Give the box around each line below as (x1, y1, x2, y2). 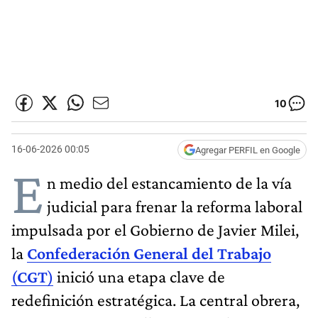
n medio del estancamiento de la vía (47, 172, 292, 192)
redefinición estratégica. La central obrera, (11, 290, 300, 309)
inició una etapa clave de (53, 266, 225, 286)
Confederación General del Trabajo (27, 243, 271, 263)
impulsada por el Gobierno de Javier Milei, (11, 219, 299, 239)
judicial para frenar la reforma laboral (47, 196, 302, 216)
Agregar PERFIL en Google (195, 144, 300, 155)
